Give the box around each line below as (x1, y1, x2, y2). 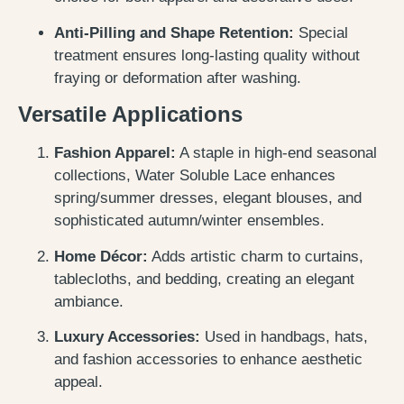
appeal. (54, 373, 103, 391)
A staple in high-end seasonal (176, 144, 377, 162)
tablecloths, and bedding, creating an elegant (54, 270, 354, 288)
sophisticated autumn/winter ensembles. (54, 212, 325, 230)
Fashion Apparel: (54, 144, 176, 162)
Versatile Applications (18, 102, 243, 127)
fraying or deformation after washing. (54, 69, 301, 87)
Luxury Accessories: (54, 328, 200, 346)
